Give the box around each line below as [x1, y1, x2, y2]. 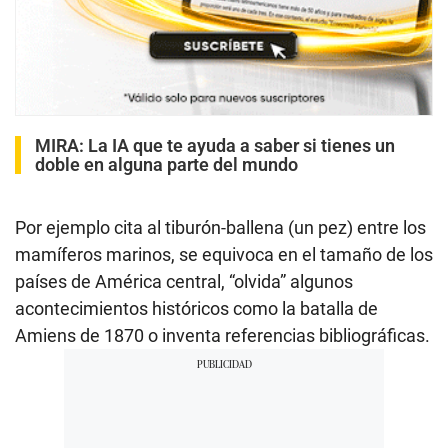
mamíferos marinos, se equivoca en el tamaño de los [15, 243, 433, 265]
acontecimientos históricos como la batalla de [15, 297, 378, 319]
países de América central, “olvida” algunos [15, 270, 353, 292]
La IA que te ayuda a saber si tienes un [88, 134, 395, 156]
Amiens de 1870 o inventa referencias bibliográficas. [15, 324, 430, 346]
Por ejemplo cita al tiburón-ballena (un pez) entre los [15, 216, 426, 238]
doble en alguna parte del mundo [35, 153, 298, 175]
